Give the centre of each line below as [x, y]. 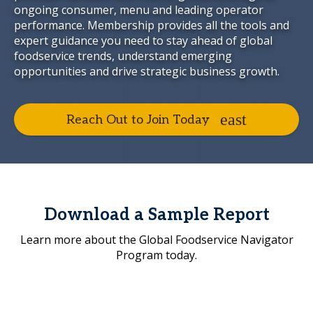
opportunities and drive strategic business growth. [147, 71]
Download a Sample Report [156, 215]
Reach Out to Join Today [138, 119]
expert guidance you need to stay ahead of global [143, 41]
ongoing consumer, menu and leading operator [139, 10]
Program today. [156, 255]
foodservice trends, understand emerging [123, 56]
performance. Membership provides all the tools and [152, 25]
